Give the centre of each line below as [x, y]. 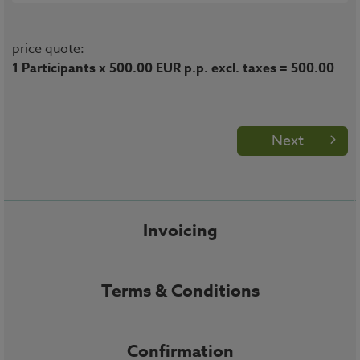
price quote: [48, 49]
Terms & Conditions [180, 291]
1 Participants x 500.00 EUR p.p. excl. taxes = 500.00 [173, 68]
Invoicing [180, 231]
